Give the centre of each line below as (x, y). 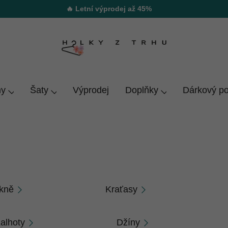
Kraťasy (121, 189)
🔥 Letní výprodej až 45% (109, 9)
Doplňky (142, 90)
